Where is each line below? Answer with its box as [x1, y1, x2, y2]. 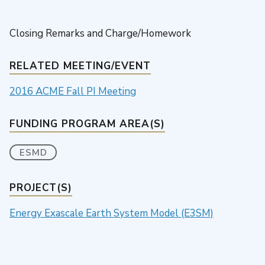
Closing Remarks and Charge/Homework [9, 26, 191, 40]
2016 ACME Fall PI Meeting [9, 84, 136, 98]
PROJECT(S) [9, 180, 72, 195]
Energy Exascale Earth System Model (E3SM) [9, 206, 214, 220]
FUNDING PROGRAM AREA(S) [9, 117, 165, 131]
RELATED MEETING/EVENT [9, 59, 151, 73]
